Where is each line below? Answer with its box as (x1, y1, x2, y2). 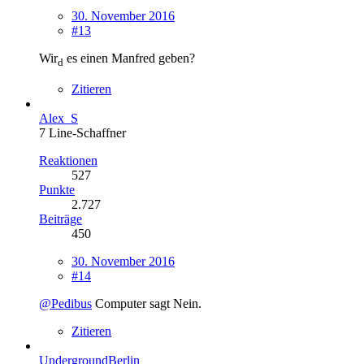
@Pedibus (39, 297, 92, 310)
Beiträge (39, 212, 82, 226)
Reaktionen (39, 154, 97, 167)
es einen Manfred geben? (63, 50, 195, 65)
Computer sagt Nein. (92, 297, 201, 310)
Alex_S (39, 111, 78, 125)
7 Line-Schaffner (39, 126, 126, 140)
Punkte (39, 183, 75, 197)
